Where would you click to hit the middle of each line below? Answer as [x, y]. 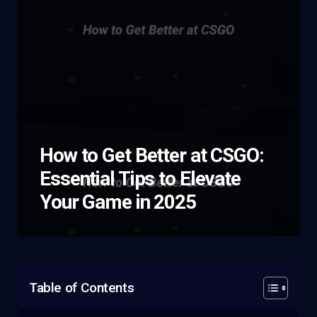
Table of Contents [82, 288]
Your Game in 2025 [118, 202]
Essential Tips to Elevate [140, 179]
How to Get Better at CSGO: [152, 155]
